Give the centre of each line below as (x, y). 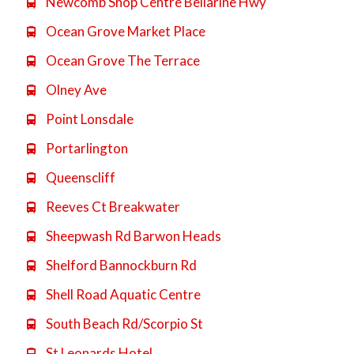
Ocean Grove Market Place (124, 31)
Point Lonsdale (88, 119)
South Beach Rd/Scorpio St (123, 323)
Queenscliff (79, 177)
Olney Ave (75, 89)
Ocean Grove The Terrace (121, 60)
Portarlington (85, 148)
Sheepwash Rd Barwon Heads (132, 235)
